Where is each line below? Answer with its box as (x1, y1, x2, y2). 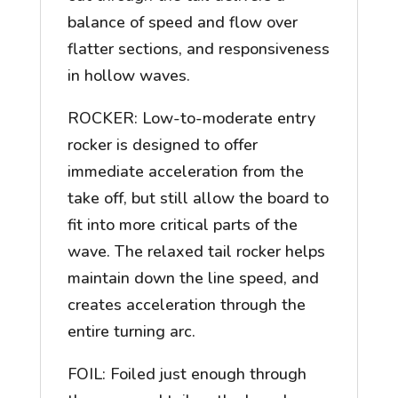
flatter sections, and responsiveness (67, 38, 330, 60)
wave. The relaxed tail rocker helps (67, 241, 325, 263)
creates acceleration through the (67, 294, 306, 316)
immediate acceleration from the (67, 161, 304, 183)
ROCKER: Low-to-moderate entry (67, 107, 315, 130)
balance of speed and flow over (67, 12, 298, 34)
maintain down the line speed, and (67, 267, 319, 290)
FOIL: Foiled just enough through (67, 363, 306, 386)
